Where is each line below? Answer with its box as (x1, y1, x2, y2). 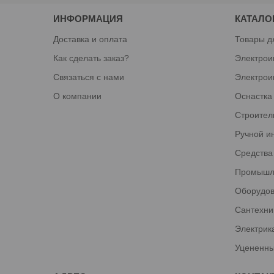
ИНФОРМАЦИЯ (53, 13, 124, 24)
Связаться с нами (53, 72, 125, 82)
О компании (53, 91, 102, 101)
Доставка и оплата (53, 34, 128, 44)
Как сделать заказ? (53, 53, 130, 63)
